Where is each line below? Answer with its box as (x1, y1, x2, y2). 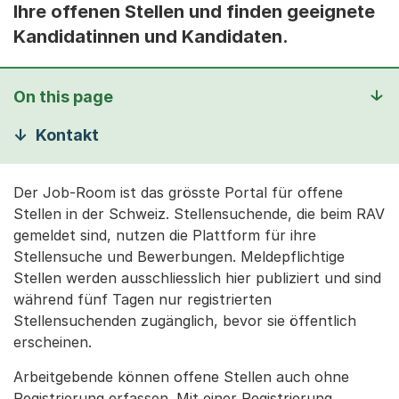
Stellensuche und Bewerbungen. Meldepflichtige (13, 248, 345, 265)
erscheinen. (13, 333, 92, 351)
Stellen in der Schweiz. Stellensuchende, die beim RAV (13, 205, 385, 223)
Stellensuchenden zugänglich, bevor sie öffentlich (13, 312, 356, 330)
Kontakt (36, 126, 99, 144)
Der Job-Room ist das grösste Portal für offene (13, 183, 343, 201)
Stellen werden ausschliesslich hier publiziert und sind (13, 269, 381, 287)
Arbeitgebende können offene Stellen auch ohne (13, 368, 349, 386)
